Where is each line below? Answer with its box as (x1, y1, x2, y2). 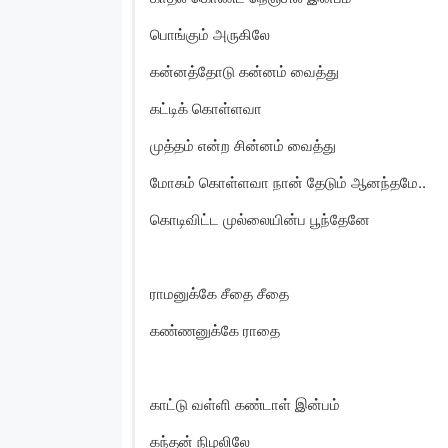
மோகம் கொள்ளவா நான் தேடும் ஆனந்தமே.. (150, 172, 426, 192)
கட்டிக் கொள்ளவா (150, 98, 262, 118)
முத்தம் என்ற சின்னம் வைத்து (150, 135, 336, 155)
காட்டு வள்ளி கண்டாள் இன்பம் (150, 394, 340, 414)
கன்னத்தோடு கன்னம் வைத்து (150, 61, 339, 81)
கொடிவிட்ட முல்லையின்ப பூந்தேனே (150, 209, 370, 229)
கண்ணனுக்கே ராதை (150, 320, 280, 340)
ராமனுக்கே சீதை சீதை (150, 283, 289, 303)
